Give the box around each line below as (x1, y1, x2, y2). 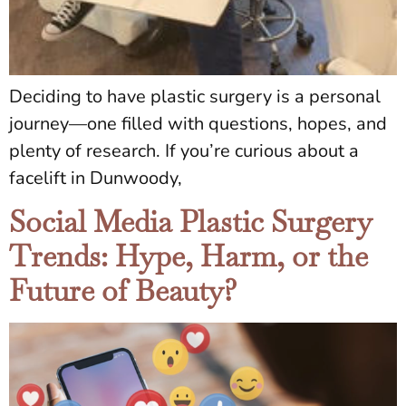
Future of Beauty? (9, 272, 237, 310)
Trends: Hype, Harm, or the (9, 237, 368, 275)
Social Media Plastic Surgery (9, 203, 371, 241)
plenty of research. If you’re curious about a (9, 138, 359, 163)
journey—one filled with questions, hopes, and (9, 111, 387, 136)
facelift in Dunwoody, (9, 165, 182, 190)
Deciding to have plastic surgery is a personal (9, 83, 381, 109)
